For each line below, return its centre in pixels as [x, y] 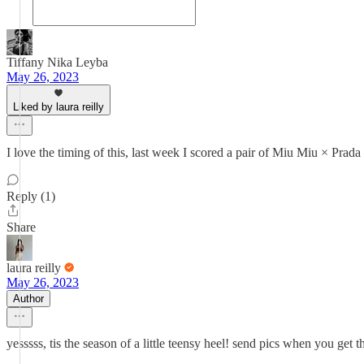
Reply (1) [31, 196]
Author [28, 299]
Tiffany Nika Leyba [57, 62]
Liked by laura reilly [58, 107]
